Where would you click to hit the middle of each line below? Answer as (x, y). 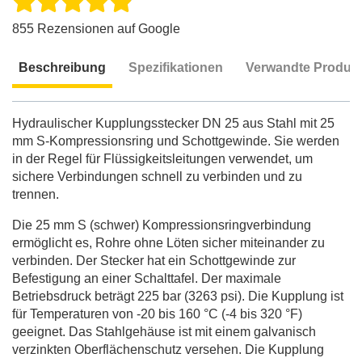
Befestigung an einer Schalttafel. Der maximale (147, 278)
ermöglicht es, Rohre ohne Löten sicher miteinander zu (168, 242)
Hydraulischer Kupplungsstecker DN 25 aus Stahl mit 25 (173, 123)
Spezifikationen (176, 67)
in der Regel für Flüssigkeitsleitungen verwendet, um (162, 158)
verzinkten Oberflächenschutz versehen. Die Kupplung (168, 349)
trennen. (36, 194)
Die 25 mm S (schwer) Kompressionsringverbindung (162, 225)
